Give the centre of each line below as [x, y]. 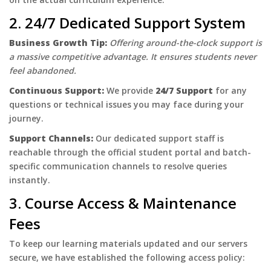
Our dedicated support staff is [158, 138]
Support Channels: [51, 138]
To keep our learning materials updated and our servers [128, 243]
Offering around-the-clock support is [186, 43]
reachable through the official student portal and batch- [130, 152]
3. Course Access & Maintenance [123, 203]
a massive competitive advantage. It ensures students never [133, 57]
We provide [130, 90]
